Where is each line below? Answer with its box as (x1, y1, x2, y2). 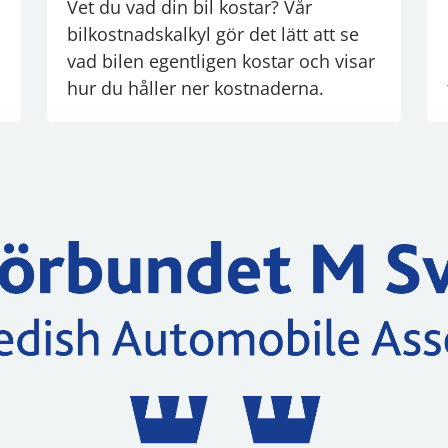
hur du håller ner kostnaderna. (67, 75, 324, 100)
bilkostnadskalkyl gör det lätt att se (67, 21, 359, 46)
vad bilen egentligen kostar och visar (67, 48, 375, 73)
